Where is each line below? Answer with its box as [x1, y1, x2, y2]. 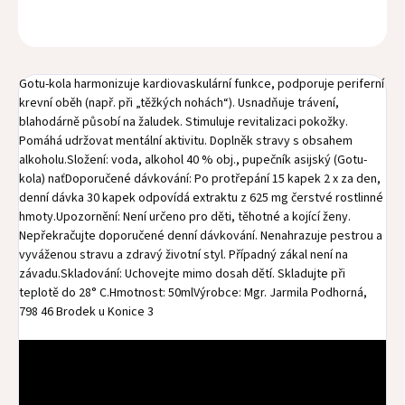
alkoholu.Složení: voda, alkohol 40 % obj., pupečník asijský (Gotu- [19, 151, 367, 170]
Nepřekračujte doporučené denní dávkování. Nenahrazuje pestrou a [19, 227, 382, 246]
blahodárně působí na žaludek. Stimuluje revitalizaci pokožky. [19, 113, 348, 132]
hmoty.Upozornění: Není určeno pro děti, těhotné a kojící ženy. [19, 208, 351, 227]
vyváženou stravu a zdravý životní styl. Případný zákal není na [19, 246, 348, 265]
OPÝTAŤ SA [238, 16, 294, 33]
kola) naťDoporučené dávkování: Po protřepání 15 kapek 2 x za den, [19, 170, 381, 189]
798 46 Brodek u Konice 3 [19, 303, 154, 322]
